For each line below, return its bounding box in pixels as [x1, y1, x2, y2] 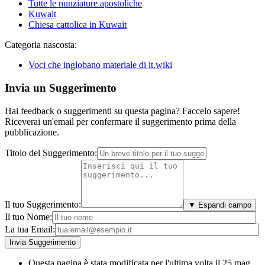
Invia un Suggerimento [5, 82, 117, 95]
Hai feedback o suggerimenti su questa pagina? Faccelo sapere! [5, 105, 240, 116]
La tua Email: [5, 224, 55, 234]
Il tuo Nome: [5, 211, 52, 222]
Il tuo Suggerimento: [5, 199, 81, 209]
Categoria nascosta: [5, 40, 77, 50]
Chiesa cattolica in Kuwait [28, 20, 127, 30]
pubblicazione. [5, 127, 59, 137]
